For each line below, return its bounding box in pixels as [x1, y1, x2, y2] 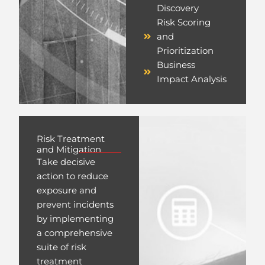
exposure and [37, 185, 97, 196]
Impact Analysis [157, 74, 227, 85]
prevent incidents [37, 199, 114, 211]
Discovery [157, 3, 199, 14]
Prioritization [157, 46, 214, 57]
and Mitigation [37, 144, 102, 156]
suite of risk [37, 242, 87, 253]
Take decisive [37, 157, 96, 168]
